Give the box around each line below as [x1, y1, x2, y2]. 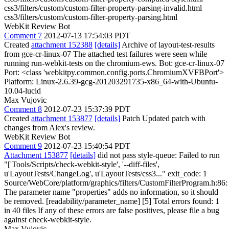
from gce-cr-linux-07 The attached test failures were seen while [4, 49, 207, 58]
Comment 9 [4, 141, 42, 150]
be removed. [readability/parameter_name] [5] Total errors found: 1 [4, 196, 219, 205]
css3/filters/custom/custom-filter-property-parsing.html [4, 12, 177, 21]
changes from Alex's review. [4, 123, 95, 132]
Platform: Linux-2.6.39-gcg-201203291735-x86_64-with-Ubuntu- [4, 77, 218, 86]
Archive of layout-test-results [120, 40, 215, 49]
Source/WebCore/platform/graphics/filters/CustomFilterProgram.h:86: [4, 178, 227, 187]
